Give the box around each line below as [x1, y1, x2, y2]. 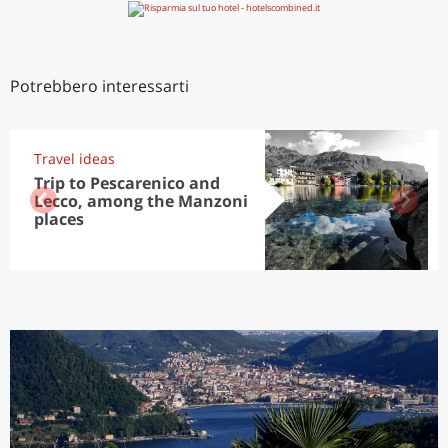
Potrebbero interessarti [10, 75, 189, 97]
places [34, 208, 84, 230]
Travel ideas [34, 149, 115, 168]
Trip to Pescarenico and [34, 172, 220, 194]
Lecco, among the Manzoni [34, 190, 248, 212]
